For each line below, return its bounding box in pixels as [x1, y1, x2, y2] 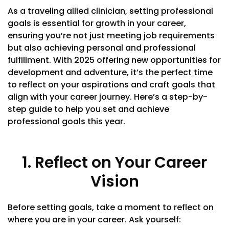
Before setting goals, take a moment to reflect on [8, 201, 214, 214]
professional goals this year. [8, 116, 127, 128]
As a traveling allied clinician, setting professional [8, 5, 213, 17]
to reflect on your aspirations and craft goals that [8, 79, 215, 91]
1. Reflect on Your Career [22, 152, 207, 174]
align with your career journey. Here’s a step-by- [8, 91, 208, 103]
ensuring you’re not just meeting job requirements [8, 30, 215, 42]
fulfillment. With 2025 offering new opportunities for [8, 54, 221, 66]
